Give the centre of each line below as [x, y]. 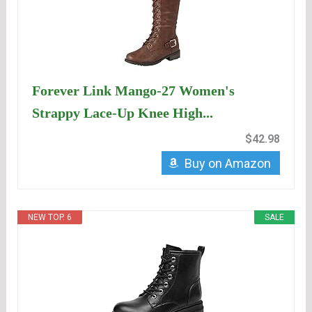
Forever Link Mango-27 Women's [134, 91]
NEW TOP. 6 [50, 218]
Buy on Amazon [227, 164]
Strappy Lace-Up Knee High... [123, 113]
